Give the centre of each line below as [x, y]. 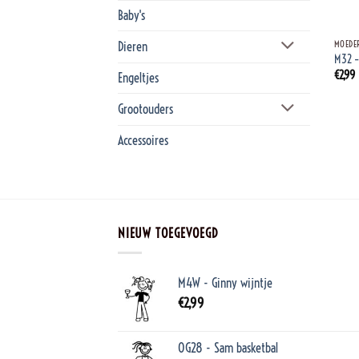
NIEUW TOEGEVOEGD [168, 233]
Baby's [131, 16]
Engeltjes [138, 77]
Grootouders [145, 109]
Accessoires [143, 140]
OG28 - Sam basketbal [228, 348]
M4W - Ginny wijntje [225, 283]
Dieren [133, 46]
